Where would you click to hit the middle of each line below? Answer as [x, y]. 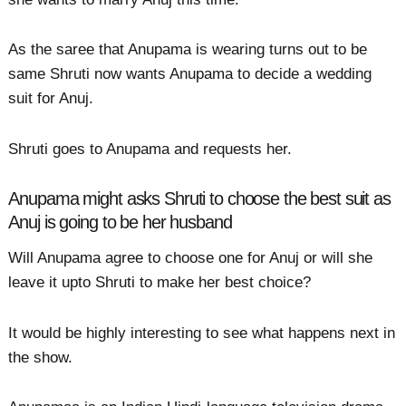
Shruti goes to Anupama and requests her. [150, 149]
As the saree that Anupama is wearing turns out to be [188, 50]
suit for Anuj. [51, 99]
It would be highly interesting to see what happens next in [202, 333]
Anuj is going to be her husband [120, 222]
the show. [41, 357]
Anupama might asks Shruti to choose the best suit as [199, 198]
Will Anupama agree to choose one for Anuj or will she [191, 258]
